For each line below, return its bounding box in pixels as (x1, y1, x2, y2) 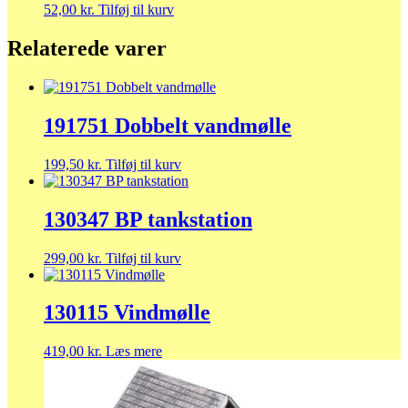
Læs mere (106, 343, 162, 360)
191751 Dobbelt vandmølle (44, 113, 291, 138)
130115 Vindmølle (44, 301, 210, 325)
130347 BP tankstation (44, 207, 252, 231)
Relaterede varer (7, 36, 167, 61)
